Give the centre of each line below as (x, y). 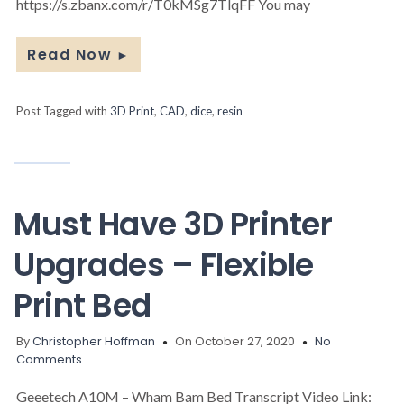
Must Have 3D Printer (173, 224)
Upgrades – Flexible (164, 264)
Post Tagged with (63, 110)
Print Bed (83, 305)
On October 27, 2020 (235, 341)
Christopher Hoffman (94, 341)
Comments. (50, 359)
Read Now (69, 54)
